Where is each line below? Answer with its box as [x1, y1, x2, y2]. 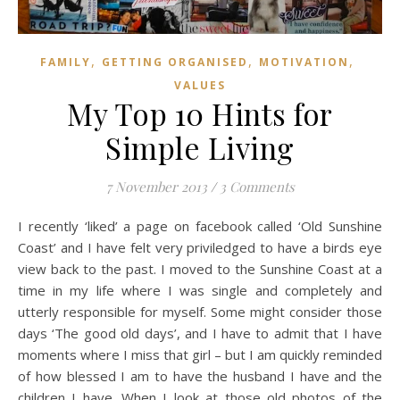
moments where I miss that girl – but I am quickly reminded [18, 346, 382, 364]
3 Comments [219, 178, 295, 196]
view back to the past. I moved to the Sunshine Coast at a [18, 260, 382, 279]
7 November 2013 [105, 178, 207, 196]
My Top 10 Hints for [67, 94, 333, 134]
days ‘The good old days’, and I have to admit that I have [18, 324, 382, 343]
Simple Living [105, 128, 295, 168]
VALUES [174, 78, 226, 94]
